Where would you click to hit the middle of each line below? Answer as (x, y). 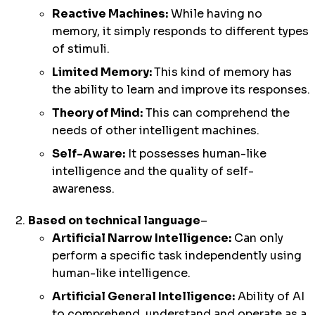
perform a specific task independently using (177, 256)
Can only (257, 238)
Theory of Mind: (97, 113)
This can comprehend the (216, 113)
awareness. (83, 189)
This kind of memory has (223, 72)
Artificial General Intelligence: (143, 296)
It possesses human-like (196, 154)
